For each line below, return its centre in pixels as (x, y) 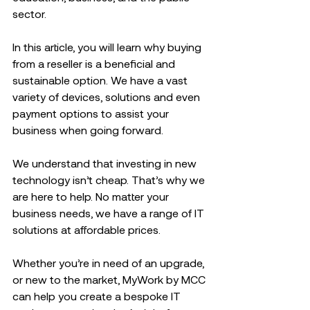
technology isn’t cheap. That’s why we (110, 180)
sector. (32, 13)
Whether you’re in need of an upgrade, (110, 263)
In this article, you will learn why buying (108, 47)
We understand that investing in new (106, 163)
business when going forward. (91, 130)
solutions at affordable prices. (89, 229)
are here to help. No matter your (92, 196)
